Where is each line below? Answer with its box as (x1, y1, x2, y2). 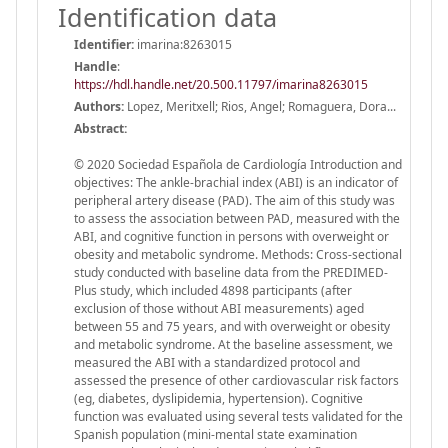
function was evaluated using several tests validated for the (74, 407, 403, 425)
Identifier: (74, 35, 134, 53)
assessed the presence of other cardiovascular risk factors (74, 371, 399, 389)
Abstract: (74, 119, 127, 137)
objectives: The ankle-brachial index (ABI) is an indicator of (74, 173, 398, 191)
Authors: (74, 97, 124, 115)
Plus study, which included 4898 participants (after (74, 281, 352, 299)
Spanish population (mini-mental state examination (74, 425, 357, 443)
